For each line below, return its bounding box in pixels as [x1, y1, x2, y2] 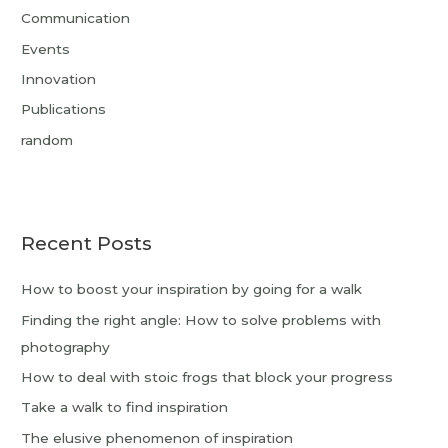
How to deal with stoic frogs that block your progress [21, 368, 394, 385]
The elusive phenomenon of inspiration [21, 429, 294, 446]
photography [21, 338, 111, 355]
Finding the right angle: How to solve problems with [21, 311, 382, 328]
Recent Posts [21, 231, 153, 255]
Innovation [21, 70, 97, 87]
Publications [21, 101, 107, 118]
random [21, 131, 74, 148]
